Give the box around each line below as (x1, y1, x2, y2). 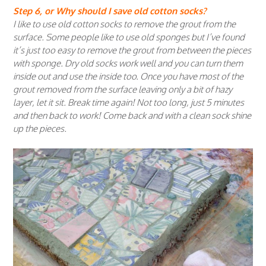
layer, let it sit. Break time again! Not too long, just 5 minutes (13, 96, 244, 108)
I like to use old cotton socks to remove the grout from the (13, 18, 236, 30)
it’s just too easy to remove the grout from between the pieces (13, 44, 251, 56)
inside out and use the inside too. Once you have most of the (13, 70, 243, 82)
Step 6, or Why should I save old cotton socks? (13, 5, 206, 17)
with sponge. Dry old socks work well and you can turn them (13, 57, 243, 69)
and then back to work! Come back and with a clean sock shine (13, 109, 251, 121)
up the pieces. (13, 122, 66, 134)
